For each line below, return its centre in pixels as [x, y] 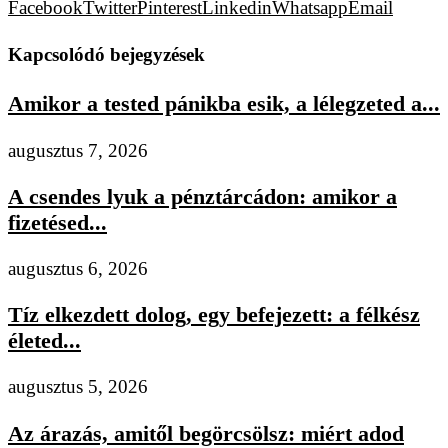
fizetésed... [57, 222]
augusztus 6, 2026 [78, 269]
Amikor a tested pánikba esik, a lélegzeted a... [224, 104]
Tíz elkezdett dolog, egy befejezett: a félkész [214, 315]
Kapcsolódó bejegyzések [106, 55]
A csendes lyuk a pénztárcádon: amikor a [202, 196]
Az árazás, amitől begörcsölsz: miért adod [206, 433]
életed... [44, 341]
